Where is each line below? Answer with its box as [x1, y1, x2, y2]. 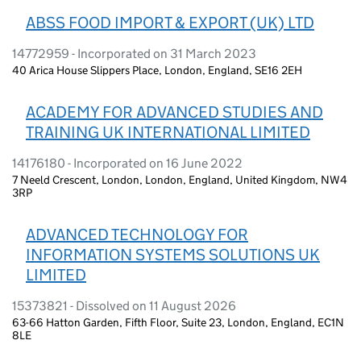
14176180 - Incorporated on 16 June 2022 [12, 155, 243, 171]
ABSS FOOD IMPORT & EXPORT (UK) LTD [26, 12, 314, 32]
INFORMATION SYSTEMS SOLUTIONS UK [26, 244, 320, 264]
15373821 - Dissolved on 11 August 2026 [12, 297, 236, 313]
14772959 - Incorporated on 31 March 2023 [12, 45, 256, 61]
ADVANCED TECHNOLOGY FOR [26, 224, 248, 244]
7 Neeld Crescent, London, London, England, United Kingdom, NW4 [12, 172, 347, 187]
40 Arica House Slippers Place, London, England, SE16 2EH [12, 62, 302, 77]
